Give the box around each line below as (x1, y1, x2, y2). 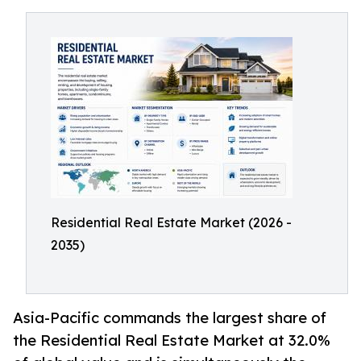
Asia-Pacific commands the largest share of (13, 309, 326, 327)
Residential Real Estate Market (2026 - (51, 214, 292, 230)
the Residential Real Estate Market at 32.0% (13, 331, 330, 350)
